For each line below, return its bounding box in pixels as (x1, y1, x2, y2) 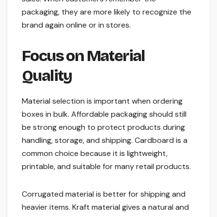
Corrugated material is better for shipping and (22, 189, 186, 200)
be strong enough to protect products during (22, 122, 185, 133)
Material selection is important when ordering (22, 96, 183, 107)
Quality (22, 66, 72, 86)
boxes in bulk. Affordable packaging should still (22, 109, 186, 120)
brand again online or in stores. (22, 20, 131, 31)
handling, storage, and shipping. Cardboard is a (22, 135, 187, 146)
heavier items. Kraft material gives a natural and (22, 202, 189, 213)
